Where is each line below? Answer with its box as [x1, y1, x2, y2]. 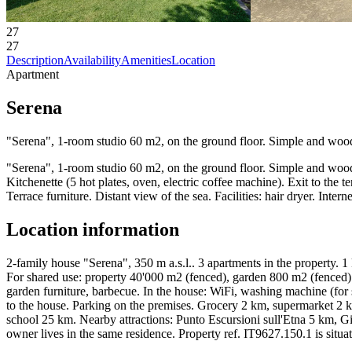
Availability [64, 53, 121, 67]
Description [6, 53, 64, 67]
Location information [6, 218, 179, 240]
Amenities [121, 53, 171, 67]
